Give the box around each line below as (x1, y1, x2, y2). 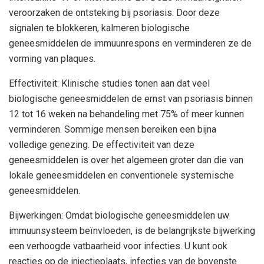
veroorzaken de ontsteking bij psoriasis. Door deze (9, 7, 220, 19)
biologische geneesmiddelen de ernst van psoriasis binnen (9, 93, 253, 105)
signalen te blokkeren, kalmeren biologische (9, 22, 190, 34)
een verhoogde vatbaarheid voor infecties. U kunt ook (9, 240, 227, 252)
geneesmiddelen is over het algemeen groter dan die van (9, 154, 243, 166)
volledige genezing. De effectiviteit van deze (9, 139, 194, 151)
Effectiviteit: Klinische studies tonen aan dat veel (9, 78, 210, 90)
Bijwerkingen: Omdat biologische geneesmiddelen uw (9, 210, 229, 222)
